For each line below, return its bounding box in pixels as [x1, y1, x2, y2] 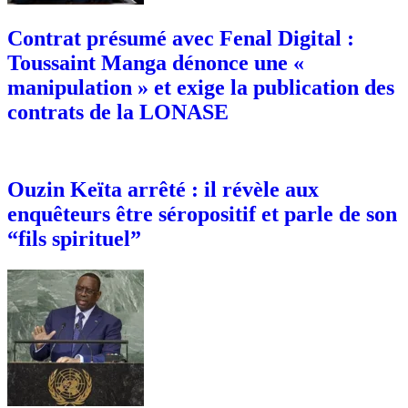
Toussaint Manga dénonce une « [7, 51, 304, 76]
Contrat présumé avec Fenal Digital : [7, 26, 354, 51]
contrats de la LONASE [7, 100, 229, 125]
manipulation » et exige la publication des [7, 76, 394, 100]
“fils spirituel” [7, 226, 141, 250]
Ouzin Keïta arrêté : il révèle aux [7, 177, 319, 201]
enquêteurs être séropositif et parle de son [7, 201, 397, 226]
